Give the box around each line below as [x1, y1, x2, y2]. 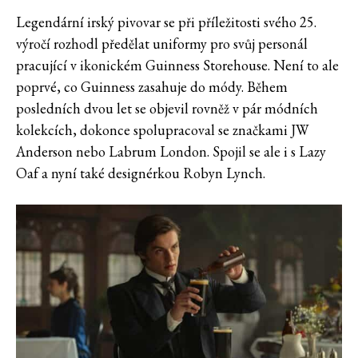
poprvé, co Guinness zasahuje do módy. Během [16, 78, 288, 97]
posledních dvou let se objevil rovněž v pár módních [16, 99, 318, 118]
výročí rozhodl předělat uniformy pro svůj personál [16, 34, 308, 54]
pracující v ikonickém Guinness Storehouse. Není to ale [16, 56, 339, 75]
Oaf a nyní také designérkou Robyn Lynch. [16, 164, 265, 183]
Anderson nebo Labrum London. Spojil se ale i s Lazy [16, 142, 326, 161]
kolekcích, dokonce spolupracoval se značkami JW [16, 121, 308, 140]
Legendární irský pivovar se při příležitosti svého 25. [16, 13, 316, 32]
